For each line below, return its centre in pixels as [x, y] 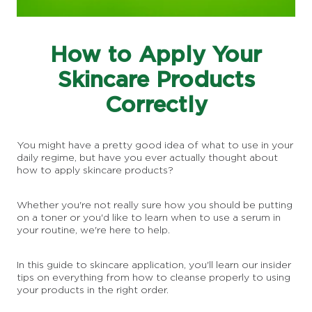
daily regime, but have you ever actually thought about [147, 157]
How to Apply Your [156, 54]
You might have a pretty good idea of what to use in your [155, 145]
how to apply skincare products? [95, 170]
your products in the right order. [93, 290]
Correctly [156, 104]
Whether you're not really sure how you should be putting [155, 205]
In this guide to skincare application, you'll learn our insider [154, 265]
